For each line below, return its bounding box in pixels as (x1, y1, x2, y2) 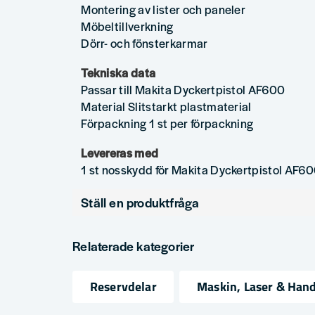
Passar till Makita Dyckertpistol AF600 (81, 80, 285, 98)
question (80, 226, 120, 242)
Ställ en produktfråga (81, 193, 200, 211)
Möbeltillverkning (81, 17, 174, 34)
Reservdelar (89, 276, 157, 297)
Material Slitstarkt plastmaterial (81, 97, 252, 115)
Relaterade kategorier (72, 236, 195, 255)
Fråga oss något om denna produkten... (89, 232, 262, 247)
